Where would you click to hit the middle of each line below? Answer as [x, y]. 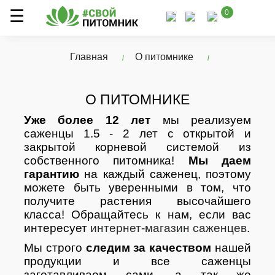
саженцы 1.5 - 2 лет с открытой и [137, 134]
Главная [89, 57]
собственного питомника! [106, 161]
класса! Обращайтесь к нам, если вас [137, 215]
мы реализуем [201, 120]
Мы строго [55, 248]
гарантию [52, 174]
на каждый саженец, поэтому [165, 174]
